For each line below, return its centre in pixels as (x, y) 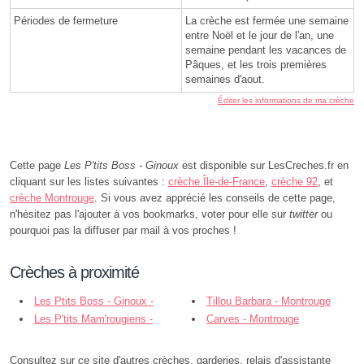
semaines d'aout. (225, 80)
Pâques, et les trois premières (256, 65)
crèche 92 (295, 182)
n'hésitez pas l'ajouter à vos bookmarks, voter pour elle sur (149, 214)
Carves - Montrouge (253, 319)
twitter (303, 214)
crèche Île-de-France (217, 182)
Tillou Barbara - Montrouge (269, 301)
